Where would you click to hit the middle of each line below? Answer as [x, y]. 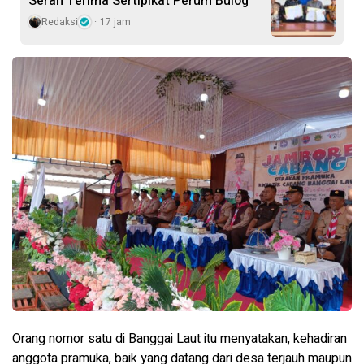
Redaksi [60, 22]
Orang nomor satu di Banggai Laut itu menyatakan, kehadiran [180, 339]
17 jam [115, 22]
